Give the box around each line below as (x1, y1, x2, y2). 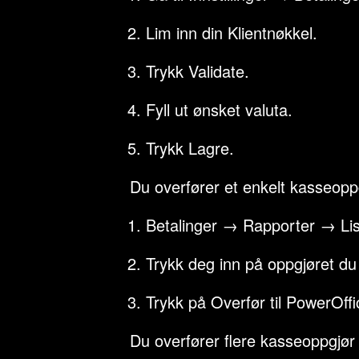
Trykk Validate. (146, 59, 249, 83)
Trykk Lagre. (146, 136, 234, 159)
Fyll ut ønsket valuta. (146, 98, 292, 121)
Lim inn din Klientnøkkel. (146, 21, 317, 44)
